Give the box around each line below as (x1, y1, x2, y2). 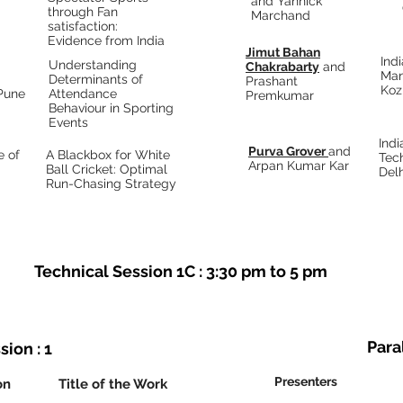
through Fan (48, 4, 118, 19)
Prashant (246, 74, 298, 88)
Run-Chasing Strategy (46, 176, 176, 191)
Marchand (251, 8, 310, 22)
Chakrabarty (246, 59, 319, 74)
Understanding (49, 58, 137, 72)
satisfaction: (48, 19, 118, 33)
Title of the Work (58, 376, 167, 392)
